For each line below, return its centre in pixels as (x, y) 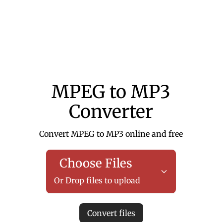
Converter (111, 112)
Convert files (111, 213)
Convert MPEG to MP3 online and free (111, 134)
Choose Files (97, 163)
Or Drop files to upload (97, 180)
